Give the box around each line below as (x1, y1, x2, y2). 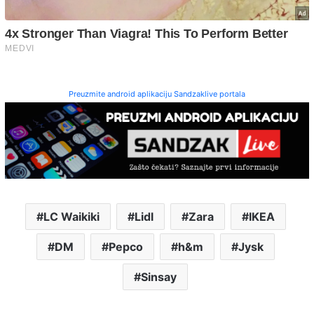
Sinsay (141, 269, 177, 284)
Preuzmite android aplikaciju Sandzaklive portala (69, 89, 245, 100)
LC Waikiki (43, 209, 100, 224)
